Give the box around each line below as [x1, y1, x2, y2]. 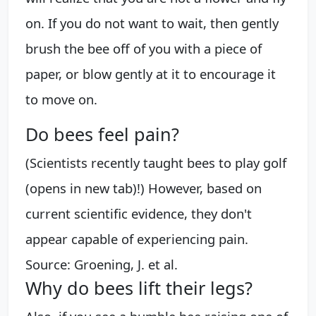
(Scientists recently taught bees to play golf [25, 154, 286, 172]
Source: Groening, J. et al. [25, 255, 178, 274]
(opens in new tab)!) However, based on [25, 179, 262, 197]
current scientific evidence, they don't [25, 205, 252, 223]
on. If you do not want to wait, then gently [25, 14, 279, 32]
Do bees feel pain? [25, 122, 179, 147]
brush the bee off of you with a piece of [25, 39, 262, 58]
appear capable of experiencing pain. [25, 230, 248, 248]
